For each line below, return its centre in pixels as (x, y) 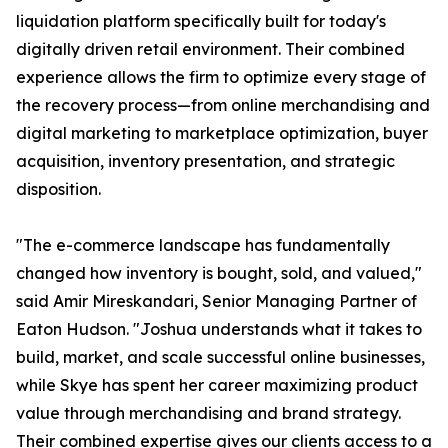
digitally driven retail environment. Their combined (210, 49)
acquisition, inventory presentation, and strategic (205, 161)
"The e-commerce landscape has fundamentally (203, 245)
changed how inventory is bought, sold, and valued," (219, 273)
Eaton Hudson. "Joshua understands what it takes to (219, 329)
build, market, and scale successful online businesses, (220, 357)
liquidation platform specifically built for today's (201, 21)
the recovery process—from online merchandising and (223, 105)
